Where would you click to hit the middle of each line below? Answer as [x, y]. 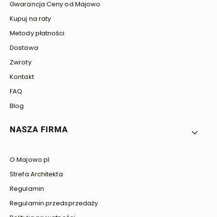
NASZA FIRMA [39, 129]
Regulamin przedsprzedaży [54, 203]
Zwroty [21, 62]
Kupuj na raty [31, 18]
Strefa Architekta [36, 174]
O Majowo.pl [30, 159]
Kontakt [22, 77]
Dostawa [24, 47]
